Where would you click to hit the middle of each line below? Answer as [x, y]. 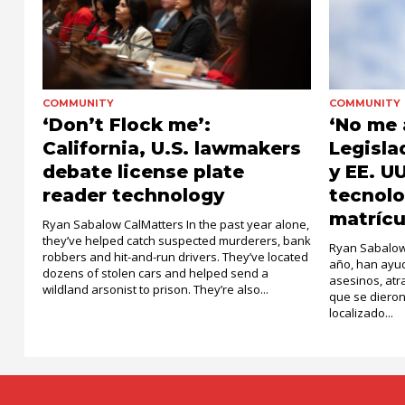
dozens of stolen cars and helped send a [155, 273]
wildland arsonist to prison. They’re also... [155, 289]
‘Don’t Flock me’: [127, 124]
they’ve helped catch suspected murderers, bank [177, 240]
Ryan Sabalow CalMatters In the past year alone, [176, 224]
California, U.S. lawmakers [172, 148]
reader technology [133, 195]
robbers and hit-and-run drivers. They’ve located [175, 256]
